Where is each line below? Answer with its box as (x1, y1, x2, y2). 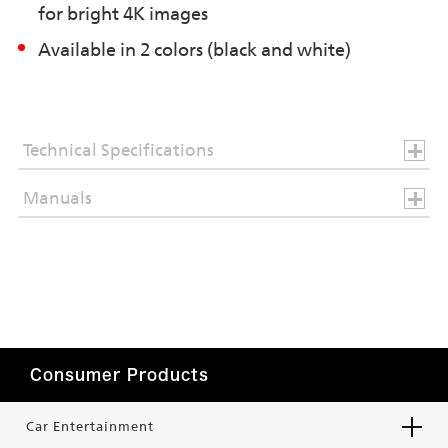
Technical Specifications (22, 140, 214, 161)
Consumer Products (30, 367, 209, 383)
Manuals (22, 188, 92, 209)
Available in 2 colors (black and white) (37, 39, 351, 61)
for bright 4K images (37, 3, 208, 25)
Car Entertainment (26, 419, 154, 435)
